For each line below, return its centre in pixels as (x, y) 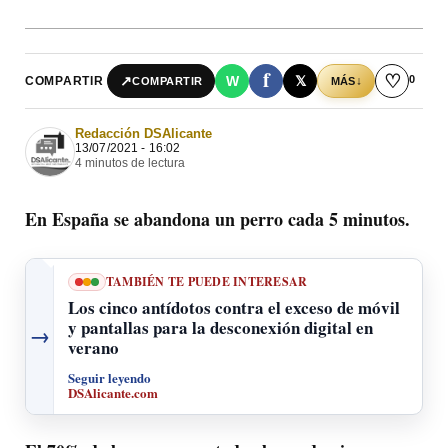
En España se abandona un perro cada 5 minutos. (220, 219)
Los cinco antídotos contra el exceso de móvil (234, 307)
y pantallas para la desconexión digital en (220, 327)
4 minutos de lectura (130, 163)
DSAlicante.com (113, 392)
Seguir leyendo (109, 377)
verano (93, 347)
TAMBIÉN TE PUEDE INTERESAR (207, 281)
